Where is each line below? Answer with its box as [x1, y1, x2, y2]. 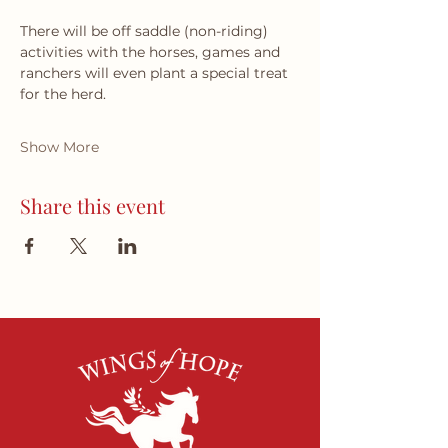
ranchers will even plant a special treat [20, 64, 292, 82]
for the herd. [20, 85, 106, 103]
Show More [20, 138, 99, 156]
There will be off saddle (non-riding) [20, 22, 272, 40]
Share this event [20, 192, 165, 219]
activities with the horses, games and [20, 43, 284, 61]
